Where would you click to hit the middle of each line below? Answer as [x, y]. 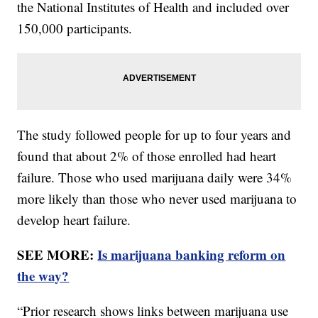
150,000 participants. [77, 28]
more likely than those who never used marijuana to [157, 199]
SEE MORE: [57, 255]
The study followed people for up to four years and [154, 135]
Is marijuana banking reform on [192, 255]
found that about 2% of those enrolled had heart [147, 156]
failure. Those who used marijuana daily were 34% [155, 177]
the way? [43, 276]
